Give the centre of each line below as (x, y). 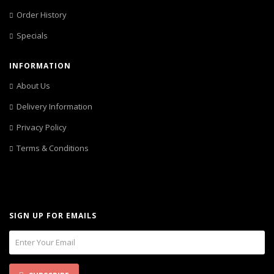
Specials (32, 35)
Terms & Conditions (53, 148)
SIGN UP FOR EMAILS (53, 216)
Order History (42, 15)
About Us (33, 86)
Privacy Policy (42, 127)
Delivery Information (54, 106)
